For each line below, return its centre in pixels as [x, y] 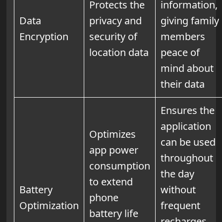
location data [119, 52]
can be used [188, 142]
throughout [187, 158]
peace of [180, 52]
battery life [113, 213]
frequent [180, 205]
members [183, 36]
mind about [187, 68]
